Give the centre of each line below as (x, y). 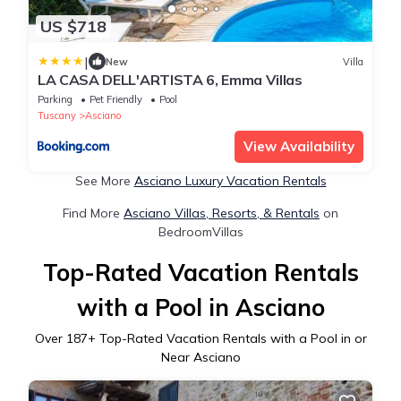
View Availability (299, 147)
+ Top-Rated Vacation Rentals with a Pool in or (227, 339)
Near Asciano (200, 358)
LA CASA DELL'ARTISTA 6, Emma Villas (170, 80)
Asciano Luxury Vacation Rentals (230, 181)
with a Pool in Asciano (200, 308)
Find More (93, 213)
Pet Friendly (116, 100)
